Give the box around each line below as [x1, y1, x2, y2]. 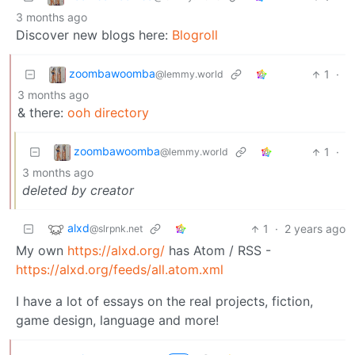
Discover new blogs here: [16, 27, 172, 44]
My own [16, 242, 67, 259]
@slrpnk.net [90, 223, 143, 235]
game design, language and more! [16, 312, 219, 329]
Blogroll [172, 27, 218, 44]
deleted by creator [22, 182, 134, 199]
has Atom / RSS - [165, 242, 271, 259]
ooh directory [67, 105, 149, 121]
